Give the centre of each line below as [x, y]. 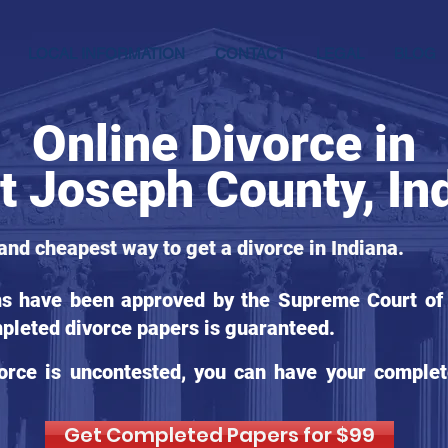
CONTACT [250, 53]
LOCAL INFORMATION [106, 53]
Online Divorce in [224, 144]
